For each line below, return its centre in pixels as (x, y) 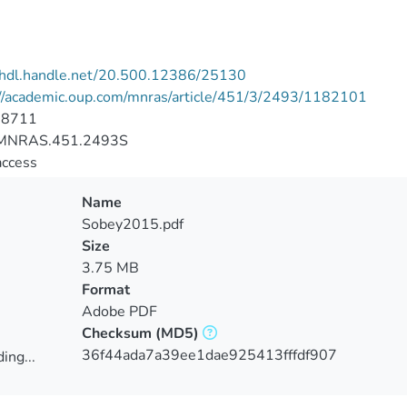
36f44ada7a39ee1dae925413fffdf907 (209, 355)
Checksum (116, 333)
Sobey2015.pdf (132, 224)
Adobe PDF (119, 312)
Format (105, 290)
